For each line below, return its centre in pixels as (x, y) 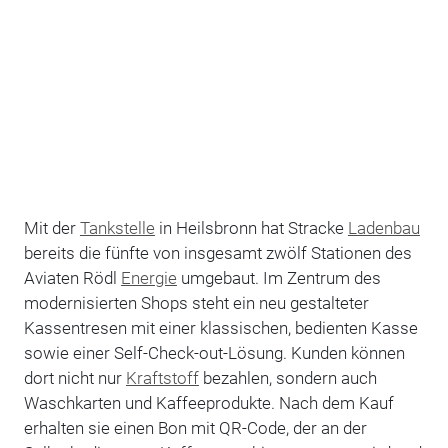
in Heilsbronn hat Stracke (251, 227)
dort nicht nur (74, 377)
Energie (148, 277)
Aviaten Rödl (72, 277)
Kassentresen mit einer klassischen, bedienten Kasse (220, 327)
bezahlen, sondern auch (287, 377)
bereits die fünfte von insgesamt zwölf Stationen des (217, 252)
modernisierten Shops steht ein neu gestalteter (196, 302)
